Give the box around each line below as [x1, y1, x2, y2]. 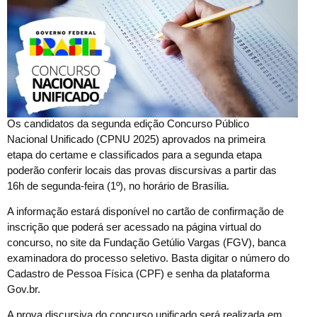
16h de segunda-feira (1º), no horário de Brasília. [7, 179, 229, 192]
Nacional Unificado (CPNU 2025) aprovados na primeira [7, 132, 265, 145]
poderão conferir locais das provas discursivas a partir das [7, 163, 277, 176]
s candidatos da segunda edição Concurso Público [16, 117, 249, 129]
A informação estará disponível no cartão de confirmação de [7, 204, 284, 217]
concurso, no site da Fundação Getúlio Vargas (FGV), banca [7, 236, 286, 248]
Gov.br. [7, 282, 40, 295]
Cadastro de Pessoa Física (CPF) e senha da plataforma [7, 267, 270, 279]
